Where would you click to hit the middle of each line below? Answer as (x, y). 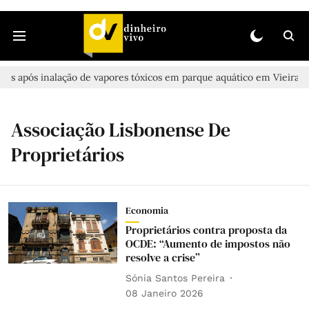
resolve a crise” (162, 257)
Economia (147, 210)
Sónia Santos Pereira (175, 278)
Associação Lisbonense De (121, 130)
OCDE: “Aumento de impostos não (208, 243)
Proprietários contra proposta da (206, 230)
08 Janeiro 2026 (164, 293)
